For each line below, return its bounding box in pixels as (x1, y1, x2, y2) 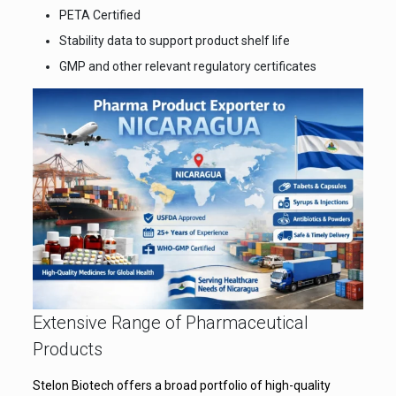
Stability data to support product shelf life (58, 34, 290, 48)
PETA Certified (58, 8, 141, 22)
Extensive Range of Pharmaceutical (32, 311, 308, 333)
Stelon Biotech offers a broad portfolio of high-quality (32, 377, 331, 392)
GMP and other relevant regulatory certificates (58, 59, 316, 73)
